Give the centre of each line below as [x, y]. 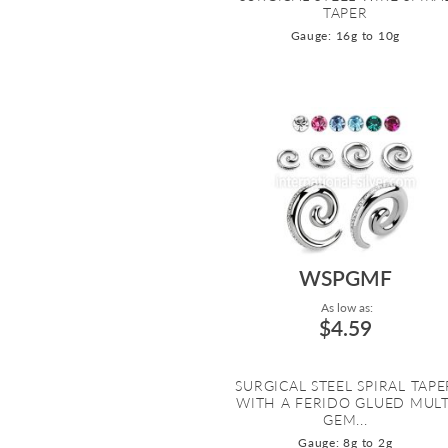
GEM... [345, 420]
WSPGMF [345, 278]
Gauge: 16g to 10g [345, 36]
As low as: [345, 308]
